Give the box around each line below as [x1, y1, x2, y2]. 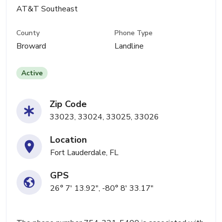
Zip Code [50, 98, 87, 111]
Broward [16, 41, 46, 52]
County [16, 28, 40, 38]
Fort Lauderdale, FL [50, 147, 118, 159]
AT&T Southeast [16, 3, 78, 14]
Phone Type [114, 28, 153, 38]
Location [50, 134, 87, 146]
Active [21, 68, 43, 78]
